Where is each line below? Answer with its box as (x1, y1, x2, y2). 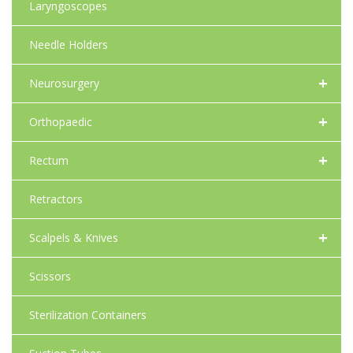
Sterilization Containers (29, 307, 147, 323)
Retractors (29, 191, 83, 207)
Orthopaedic (29, 114, 92, 130)
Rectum (29, 153, 69, 169)
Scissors (29, 269, 71, 284)
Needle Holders (29, 37, 108, 53)
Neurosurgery (29, 76, 99, 91)
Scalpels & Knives (29, 230, 118, 246)
